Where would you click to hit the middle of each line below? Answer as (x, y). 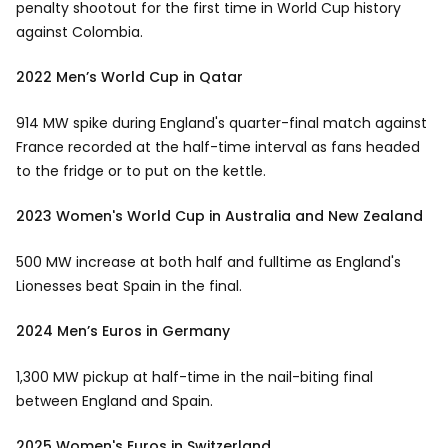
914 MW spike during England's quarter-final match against (221, 123)
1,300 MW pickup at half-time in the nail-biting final (194, 377)
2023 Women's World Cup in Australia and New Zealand (221, 216)
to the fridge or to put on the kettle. (141, 171)
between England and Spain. (114, 401)
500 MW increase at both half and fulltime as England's (208, 262)
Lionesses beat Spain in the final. (129, 286)
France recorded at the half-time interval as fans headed (218, 147)
